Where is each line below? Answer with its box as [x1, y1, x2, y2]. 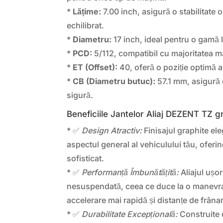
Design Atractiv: [82, 125, 142, 135]
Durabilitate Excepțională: [82, 209, 178, 219]
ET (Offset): [73, 62, 118, 72]
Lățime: [73, 6, 102, 16]
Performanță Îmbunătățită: [82, 167, 179, 177]
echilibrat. [67, 20, 105, 30]
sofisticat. [67, 153, 105, 163]
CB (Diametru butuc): [73, 76, 156, 86]
